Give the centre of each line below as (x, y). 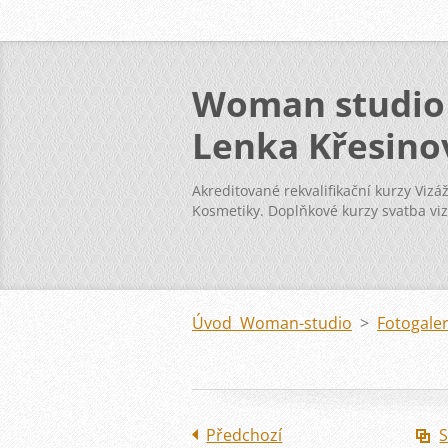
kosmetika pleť (240, 230)
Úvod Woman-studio (272, 323)
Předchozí (244, 435)
